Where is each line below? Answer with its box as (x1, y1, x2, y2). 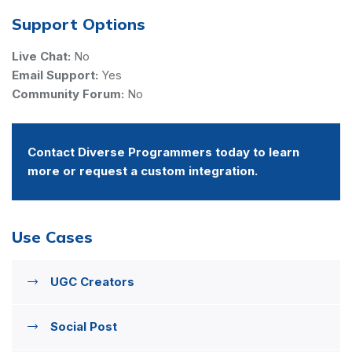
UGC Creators (50, 273, 134, 289)
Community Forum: (12, 86, 124, 101)
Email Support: (12, 67, 98, 82)
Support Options (12, 13, 145, 34)
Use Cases (12, 226, 93, 247)
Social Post (50, 318, 117, 334)
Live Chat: (12, 48, 71, 64)
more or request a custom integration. (27, 163, 258, 178)
